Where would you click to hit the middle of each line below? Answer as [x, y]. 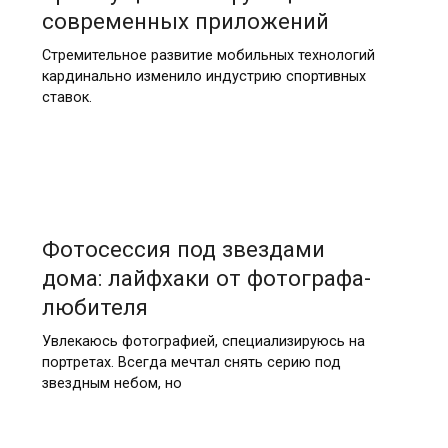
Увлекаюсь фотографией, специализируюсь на [203, 341]
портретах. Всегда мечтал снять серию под [191, 362]
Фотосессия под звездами [183, 248]
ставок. [66, 98]
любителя [94, 306]
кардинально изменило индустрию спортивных [203, 77]
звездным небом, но [111, 383]
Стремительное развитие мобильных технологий [208, 56]
